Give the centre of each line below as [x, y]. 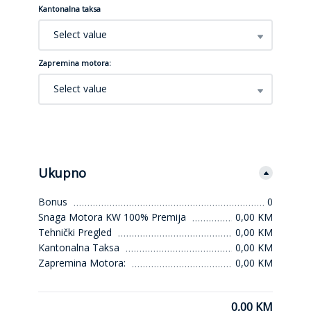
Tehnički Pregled [75, 232]
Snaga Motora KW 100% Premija [112, 217]
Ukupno [62, 173]
